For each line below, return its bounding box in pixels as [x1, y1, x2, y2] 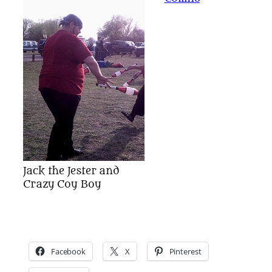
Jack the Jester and [23, 165, 120, 178]
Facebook [50, 246, 86, 257]
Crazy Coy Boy [23, 178, 101, 191]
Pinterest [169, 246, 202, 257]
